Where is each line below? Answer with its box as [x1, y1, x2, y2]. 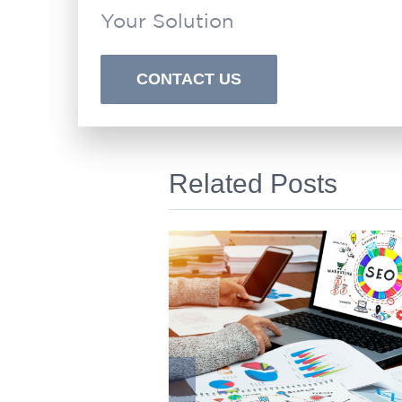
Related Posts [169, 169, 338, 199]
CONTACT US [135, 70, 241, 89]
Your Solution [100, 10, 234, 32]
